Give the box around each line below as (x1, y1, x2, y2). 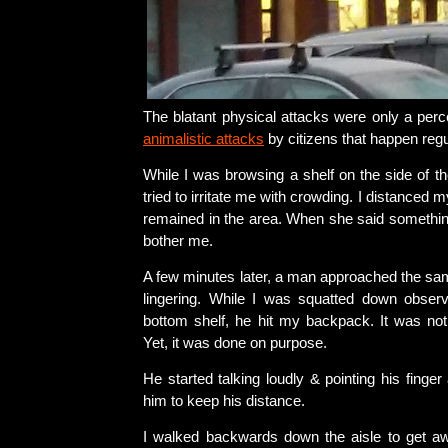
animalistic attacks (143, 131, 264, 147)
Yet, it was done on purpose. (143, 335, 327, 351)
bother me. (143, 233, 213, 249)
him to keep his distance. (143, 393, 305, 409)
